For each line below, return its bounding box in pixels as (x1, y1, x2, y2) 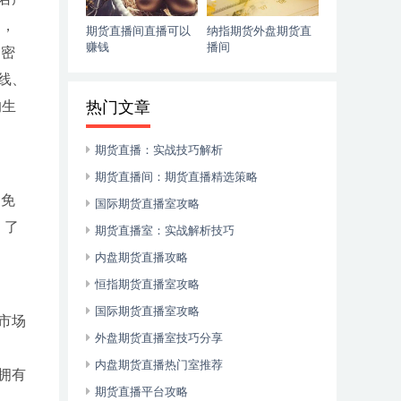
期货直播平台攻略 (95, 385, 188, 398)
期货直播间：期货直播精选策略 (95, 170, 258, 183)
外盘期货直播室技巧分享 (95, 331, 223, 345)
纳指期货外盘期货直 (207, 24, 311, 38)
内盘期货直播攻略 (95, 251, 188, 264)
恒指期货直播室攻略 (95, 277, 200, 291)
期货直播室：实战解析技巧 (95, 224, 235, 237)
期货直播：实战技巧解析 (95, 143, 223, 157)
